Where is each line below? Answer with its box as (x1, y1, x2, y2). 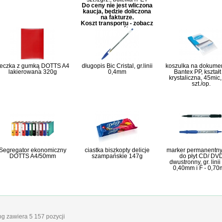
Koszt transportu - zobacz (81, 20, 153, 27)
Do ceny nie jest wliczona (81, 2, 153, 9)
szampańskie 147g (91, 153, 143, 160)
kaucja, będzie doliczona (83, 8, 151, 15)
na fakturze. (100, 14, 134, 21)
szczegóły (103, 26, 131, 33)
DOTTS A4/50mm (9, 153, 56, 160)
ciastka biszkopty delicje (84, 147, 150, 154)
